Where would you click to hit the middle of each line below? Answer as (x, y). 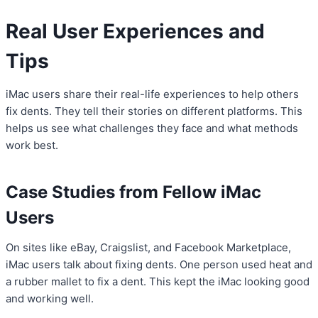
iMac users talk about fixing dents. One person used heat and (159, 265)
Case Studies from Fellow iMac (133, 192)
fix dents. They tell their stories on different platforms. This (154, 111)
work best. (32, 146)
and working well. (50, 299)
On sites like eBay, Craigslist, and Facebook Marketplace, (148, 248)
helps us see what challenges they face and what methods (152, 128)
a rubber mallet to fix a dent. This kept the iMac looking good (158, 282)
